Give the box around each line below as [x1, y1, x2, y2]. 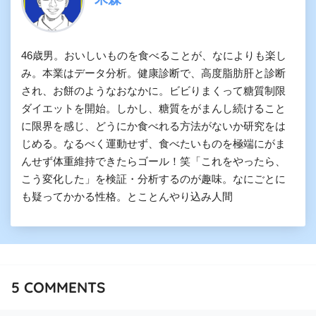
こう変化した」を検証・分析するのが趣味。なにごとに [21, 172, 286, 185]
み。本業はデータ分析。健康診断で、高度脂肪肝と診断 [21, 66, 286, 79]
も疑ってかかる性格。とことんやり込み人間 [21, 190, 233, 202]
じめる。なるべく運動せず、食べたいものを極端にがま [21, 137, 286, 150]
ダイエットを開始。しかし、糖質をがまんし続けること [21, 102, 286, 114]
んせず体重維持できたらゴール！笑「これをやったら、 [21, 154, 286, 167]
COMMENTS [19, 278, 105, 297]
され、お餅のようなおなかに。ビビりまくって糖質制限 [21, 84, 286, 97]
